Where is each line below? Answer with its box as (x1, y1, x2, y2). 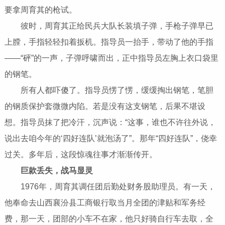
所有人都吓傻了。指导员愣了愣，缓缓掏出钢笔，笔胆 (4, 86, 213, 95)
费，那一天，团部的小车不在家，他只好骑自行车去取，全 (4, 214, 213, 223)
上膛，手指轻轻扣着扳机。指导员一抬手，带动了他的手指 (4, 38, 213, 47)
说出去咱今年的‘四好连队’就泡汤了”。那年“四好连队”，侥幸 (4, 134, 217, 143)
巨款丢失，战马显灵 (12, 166, 93, 175)
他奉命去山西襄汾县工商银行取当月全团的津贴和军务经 (4, 198, 205, 207)
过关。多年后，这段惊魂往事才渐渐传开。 (4, 150, 157, 159)
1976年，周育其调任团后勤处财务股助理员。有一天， (4, 182, 215, 191)
